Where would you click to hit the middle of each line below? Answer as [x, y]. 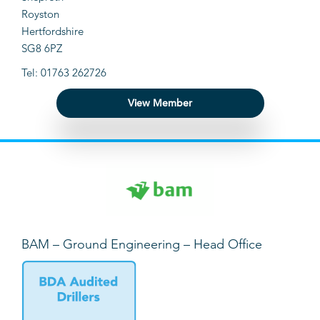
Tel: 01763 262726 [64, 73]
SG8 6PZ [42, 49]
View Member [160, 103]
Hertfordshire [52, 31]
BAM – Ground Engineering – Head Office [142, 245]
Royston [40, 14]
